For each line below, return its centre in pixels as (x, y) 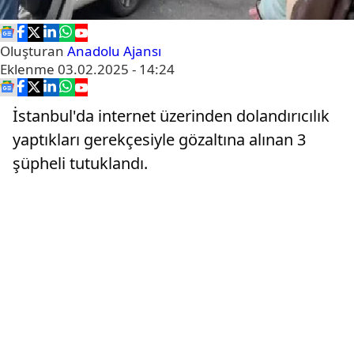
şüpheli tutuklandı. (80, 163)
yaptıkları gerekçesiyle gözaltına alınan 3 (159, 139)
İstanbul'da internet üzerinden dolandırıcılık (171, 116)
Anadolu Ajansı (114, 51)
